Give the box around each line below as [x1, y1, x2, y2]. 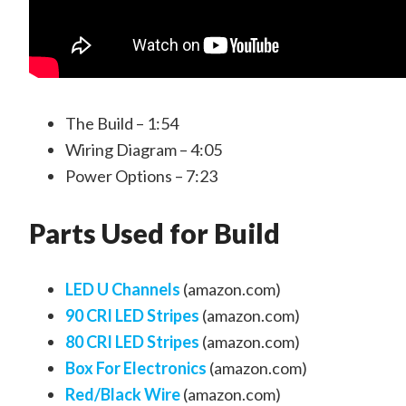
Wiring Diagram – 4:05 [65, 140, 222, 159]
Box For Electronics [65, 358, 207, 378]
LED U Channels [65, 279, 180, 299]
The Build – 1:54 [65, 113, 179, 133]
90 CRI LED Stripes [65, 305, 199, 325]
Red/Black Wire [65, 384, 180, 404]
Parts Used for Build [29, 217, 280, 249]
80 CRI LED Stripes [65, 332, 199, 352]
